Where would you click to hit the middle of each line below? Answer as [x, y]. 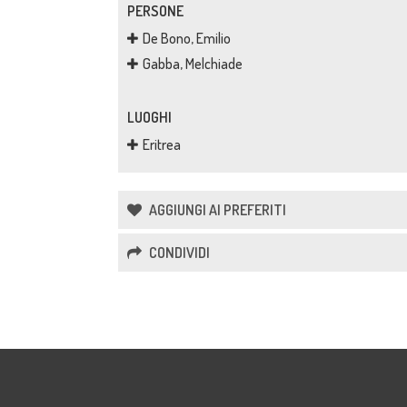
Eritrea [162, 144]
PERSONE [155, 11]
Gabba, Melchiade [193, 64]
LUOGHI [149, 117]
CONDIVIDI [178, 253]
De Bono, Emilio [187, 38]
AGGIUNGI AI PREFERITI [216, 210]
